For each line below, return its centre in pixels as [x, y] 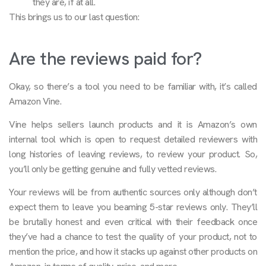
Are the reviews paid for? [105, 58]
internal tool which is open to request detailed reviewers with [133, 140]
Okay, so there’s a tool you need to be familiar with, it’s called [133, 86]
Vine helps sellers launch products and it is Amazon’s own [133, 125]
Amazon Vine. [35, 101]
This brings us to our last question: [74, 17]
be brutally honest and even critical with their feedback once [133, 222]
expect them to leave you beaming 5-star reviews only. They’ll [133, 207]
